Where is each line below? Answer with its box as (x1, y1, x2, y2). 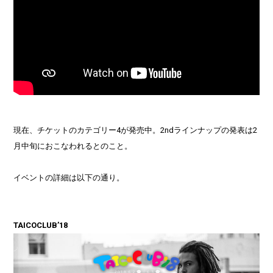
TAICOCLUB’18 (13, 221, 68, 230)
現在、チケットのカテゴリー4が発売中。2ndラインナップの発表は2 (13, 126, 258, 135)
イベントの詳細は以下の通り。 (13, 173, 125, 182)
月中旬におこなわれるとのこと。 (13, 141, 133, 151)
